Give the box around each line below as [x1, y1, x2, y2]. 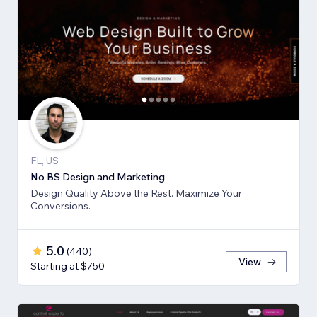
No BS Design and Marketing [30, 171, 165, 184]
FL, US [30, 154, 59, 168]
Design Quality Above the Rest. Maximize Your [30, 187, 175, 200]
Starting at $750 [30, 260, 105, 273]
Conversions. [30, 200, 91, 213]
